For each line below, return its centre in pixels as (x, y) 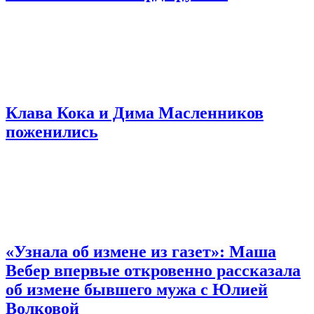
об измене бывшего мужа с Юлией (137, 289)
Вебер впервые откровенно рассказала (153, 270)
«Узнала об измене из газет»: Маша (141, 251)
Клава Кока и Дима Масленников (135, 112)
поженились (52, 131)
